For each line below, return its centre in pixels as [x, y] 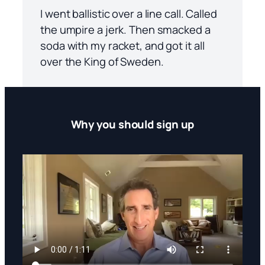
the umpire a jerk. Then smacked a [125, 30]
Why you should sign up [132, 124]
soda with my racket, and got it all [122, 46]
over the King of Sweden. [102, 62]
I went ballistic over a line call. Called [129, 14]
